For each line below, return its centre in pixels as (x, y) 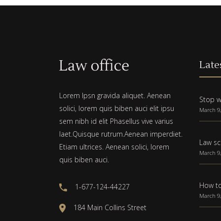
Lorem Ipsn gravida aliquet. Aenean (115, 96)
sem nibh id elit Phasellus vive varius (116, 121)
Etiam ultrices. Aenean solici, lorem (114, 147)
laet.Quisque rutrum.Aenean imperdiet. (121, 134)
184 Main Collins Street (110, 208)
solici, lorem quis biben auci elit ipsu (117, 109)
